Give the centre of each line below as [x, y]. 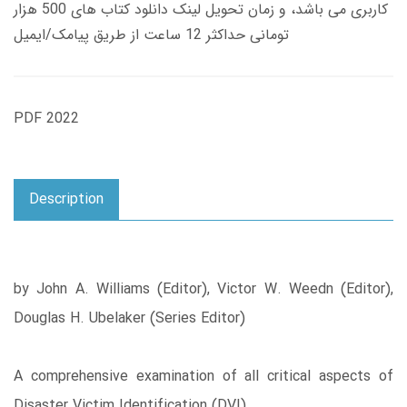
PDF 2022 [46, 118]
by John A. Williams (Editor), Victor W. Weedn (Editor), [203, 289]
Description [66, 199]
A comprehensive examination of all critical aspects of [203, 376]
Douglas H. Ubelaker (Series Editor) [129, 318]
